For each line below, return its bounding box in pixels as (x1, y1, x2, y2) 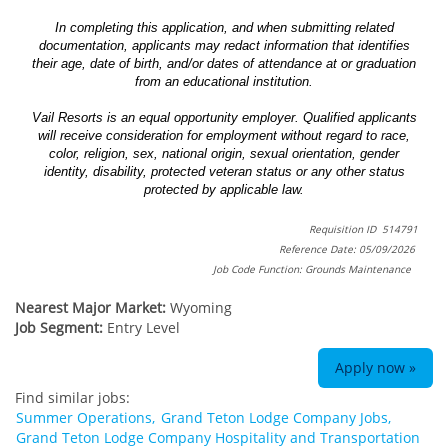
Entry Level (107, 317, 180, 337)
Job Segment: (15, 317, 107, 337)
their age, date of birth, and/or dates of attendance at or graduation (32, 55, 416, 71)
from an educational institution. (135, 73, 313, 89)
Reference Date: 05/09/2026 (279, 241, 418, 256)
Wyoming (170, 297, 232, 317)
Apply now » (335, 357, 416, 377)
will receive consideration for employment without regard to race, (38, 127, 410, 143)
